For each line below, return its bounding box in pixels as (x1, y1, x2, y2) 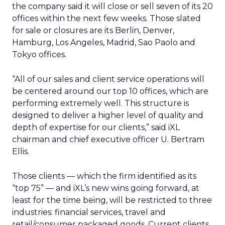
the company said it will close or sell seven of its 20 (12, 2, 213, 11)
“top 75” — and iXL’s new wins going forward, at (12, 183, 199, 193)
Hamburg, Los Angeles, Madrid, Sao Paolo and (12, 38, 195, 47)
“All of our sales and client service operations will (12, 74, 204, 84)
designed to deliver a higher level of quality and (12, 110, 203, 120)
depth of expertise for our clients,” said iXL (12, 123, 180, 132)
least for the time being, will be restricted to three (12, 195, 212, 205)
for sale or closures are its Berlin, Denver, (12, 26, 174, 35)
